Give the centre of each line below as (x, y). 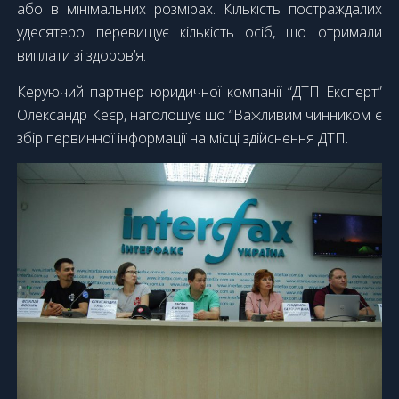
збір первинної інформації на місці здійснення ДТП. (183, 138)
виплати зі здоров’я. (82, 56)
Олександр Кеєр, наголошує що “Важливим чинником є (199, 115)
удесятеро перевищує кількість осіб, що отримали (199, 33)
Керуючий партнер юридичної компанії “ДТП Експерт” (199, 92)
